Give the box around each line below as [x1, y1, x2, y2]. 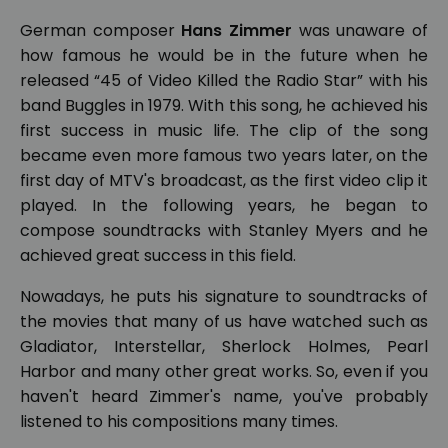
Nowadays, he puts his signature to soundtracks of [20, 285, 428, 308]
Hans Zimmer [181, 19, 293, 42]
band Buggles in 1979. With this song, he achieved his [20, 94, 428, 117]
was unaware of [292, 19, 429, 42]
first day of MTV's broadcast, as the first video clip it [20, 169, 428, 192]
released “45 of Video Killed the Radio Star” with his [20, 69, 428, 92]
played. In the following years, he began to [20, 194, 428, 217]
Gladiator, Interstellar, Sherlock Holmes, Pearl [20, 335, 428, 358]
